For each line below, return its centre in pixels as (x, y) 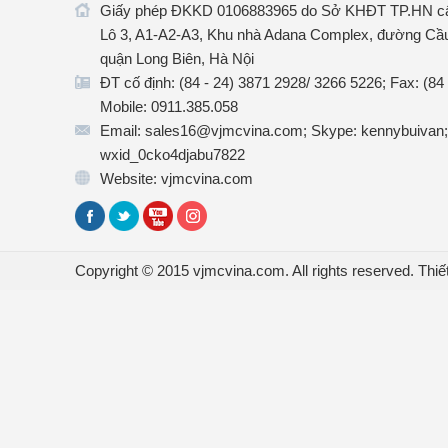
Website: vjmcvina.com (176, 179)
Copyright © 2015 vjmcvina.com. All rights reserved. (246, 271)
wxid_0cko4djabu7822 (172, 155)
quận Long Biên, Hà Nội (177, 59)
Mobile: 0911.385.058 (169, 107)
